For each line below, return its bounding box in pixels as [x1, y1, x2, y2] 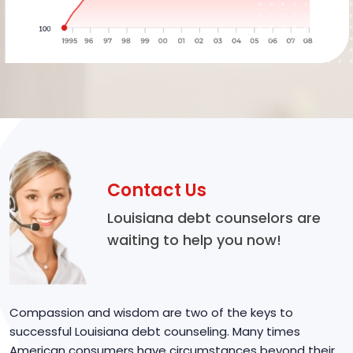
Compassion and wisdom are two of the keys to [9, 303, 293, 321]
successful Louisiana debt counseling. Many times [9, 322, 300, 340]
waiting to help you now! [107, 230, 281, 251]
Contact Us [107, 178, 206, 203]
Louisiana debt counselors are [107, 208, 321, 229]
